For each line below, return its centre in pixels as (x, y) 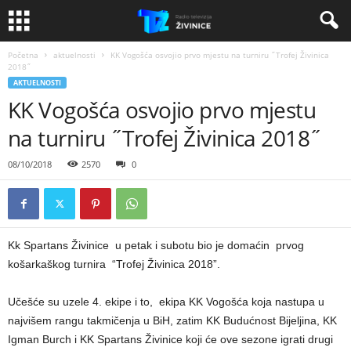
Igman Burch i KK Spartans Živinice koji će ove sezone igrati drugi (170, 339)
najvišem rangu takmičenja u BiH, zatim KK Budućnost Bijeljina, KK (172, 320)
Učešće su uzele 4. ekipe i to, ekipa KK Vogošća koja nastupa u (166, 302)
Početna (23, 55)
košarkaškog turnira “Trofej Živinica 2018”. (114, 264)
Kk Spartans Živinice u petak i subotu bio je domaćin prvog (156, 245)
